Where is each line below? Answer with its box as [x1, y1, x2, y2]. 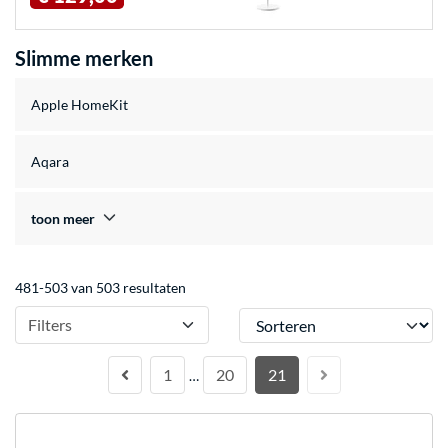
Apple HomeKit [31, 96, 128, 114]
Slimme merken [15, 46, 153, 71]
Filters [28, 315, 72, 335]
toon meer [31, 210, 95, 228]
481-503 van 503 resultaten [15, 279, 186, 297]
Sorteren [238, 308, 292, 326]
